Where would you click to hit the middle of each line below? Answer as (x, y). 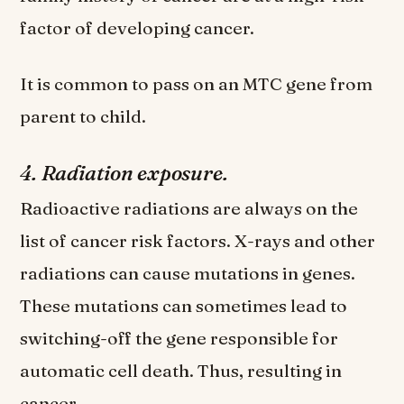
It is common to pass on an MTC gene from (197, 83)
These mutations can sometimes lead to (184, 306)
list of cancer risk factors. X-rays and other (198, 241)
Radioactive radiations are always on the (189, 209)
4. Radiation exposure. (126, 174)
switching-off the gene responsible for (179, 339)
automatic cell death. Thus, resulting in (181, 371)
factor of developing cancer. (141, 28)
